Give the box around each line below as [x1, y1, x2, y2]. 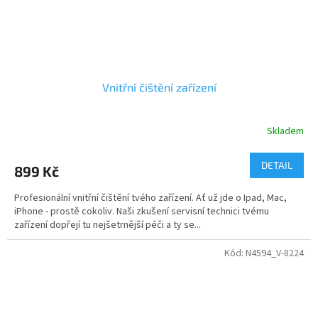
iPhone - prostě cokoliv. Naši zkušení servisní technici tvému [14, 204, 269, 219]
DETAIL [261, 158, 292, 171]
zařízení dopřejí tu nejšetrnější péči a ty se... [14, 217, 201, 232]
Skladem [267, 124, 304, 139]
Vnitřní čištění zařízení [102, 79, 216, 94]
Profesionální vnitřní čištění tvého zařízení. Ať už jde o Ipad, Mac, [14, 190, 287, 205]
